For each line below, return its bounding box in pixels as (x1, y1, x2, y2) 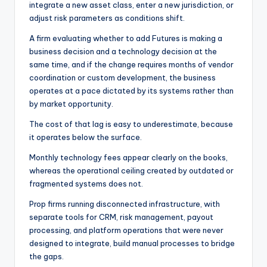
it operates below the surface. (29, 132, 142, 142)
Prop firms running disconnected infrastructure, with (29, 198, 220, 209)
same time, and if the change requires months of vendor (29, 59, 234, 69)
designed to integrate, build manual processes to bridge (29, 238, 235, 248)
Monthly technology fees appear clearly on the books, (29, 152, 228, 162)
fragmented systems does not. (29, 178, 143, 188)
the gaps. (29, 251, 66, 261)
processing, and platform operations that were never (29, 225, 223, 235)
